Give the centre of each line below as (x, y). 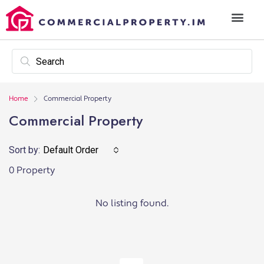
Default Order (71, 150)
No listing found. (132, 204)
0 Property (32, 171)
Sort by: (24, 150)
